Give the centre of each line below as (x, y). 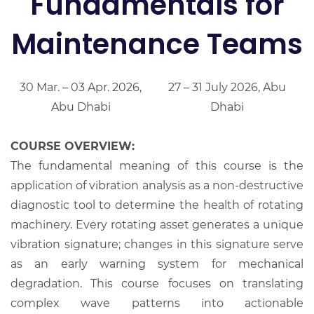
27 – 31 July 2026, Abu (227, 87)
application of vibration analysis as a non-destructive (157, 185)
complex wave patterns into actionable (157, 303)
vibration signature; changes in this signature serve (157, 244)
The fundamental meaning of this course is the (157, 165)
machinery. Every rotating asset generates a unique (157, 224)
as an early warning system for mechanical (157, 264)
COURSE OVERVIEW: (73, 146)
